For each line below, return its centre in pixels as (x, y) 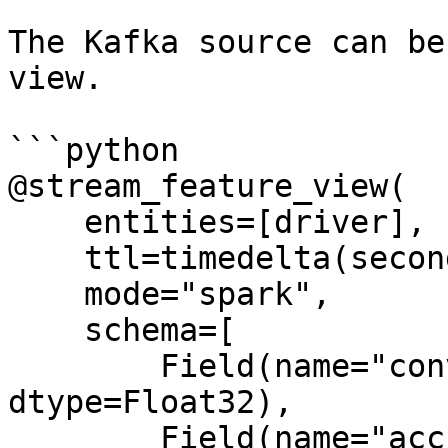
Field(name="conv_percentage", (84, 366)
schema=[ (46, 330)
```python (93, 150)
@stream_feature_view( (207, 186)
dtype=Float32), (150, 402)
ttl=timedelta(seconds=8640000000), (46, 258)
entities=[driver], (46, 222)
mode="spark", (46, 294)
